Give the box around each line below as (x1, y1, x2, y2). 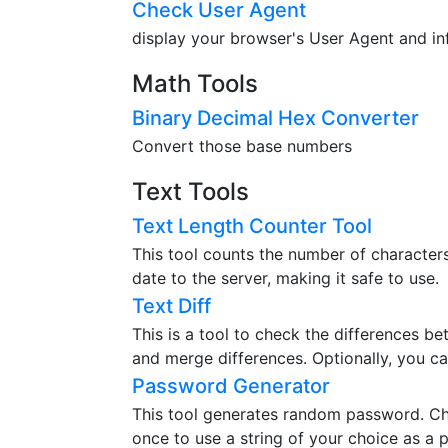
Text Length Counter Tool (132, 213, 372, 238)
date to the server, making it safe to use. (132, 267, 439, 288)
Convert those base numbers (132, 135, 352, 156)
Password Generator (132, 373, 330, 398)
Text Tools (132, 176, 249, 206)
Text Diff (132, 293, 211, 318)
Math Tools (132, 68, 258, 98)
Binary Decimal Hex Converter (132, 105, 419, 130)
